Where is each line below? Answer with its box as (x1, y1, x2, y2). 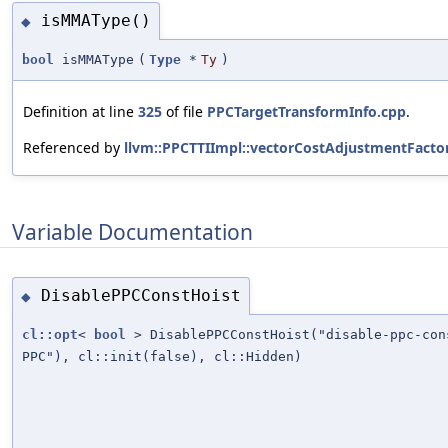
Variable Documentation (12, 217, 253, 246)
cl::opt (22, 326, 78, 342)
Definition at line (23, 101, 138, 121)
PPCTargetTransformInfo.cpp (207, 101, 406, 121)
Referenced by (23, 137, 124, 157)
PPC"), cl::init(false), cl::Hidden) (22, 348, 302, 364)
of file (162, 101, 207, 121)
